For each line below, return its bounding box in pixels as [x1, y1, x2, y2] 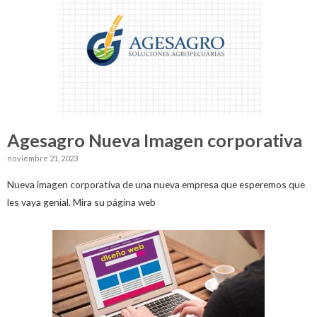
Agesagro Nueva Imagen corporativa [7, 129, 302, 151]
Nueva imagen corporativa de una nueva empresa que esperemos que [7, 178, 305, 190]
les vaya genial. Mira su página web [7, 195, 156, 208]
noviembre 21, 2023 [7, 154, 78, 163]
